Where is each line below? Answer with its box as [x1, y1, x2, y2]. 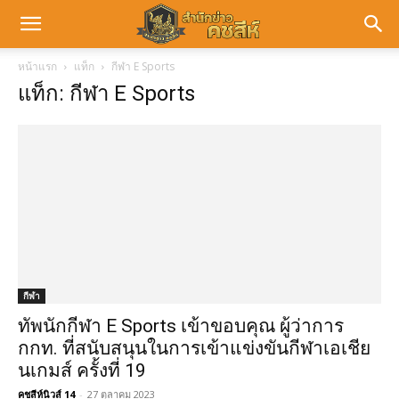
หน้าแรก [18, 59, 57, 74]
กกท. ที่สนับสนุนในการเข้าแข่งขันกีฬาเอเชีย [18, 338, 370, 360]
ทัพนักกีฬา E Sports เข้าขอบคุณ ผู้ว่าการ [18, 315, 344, 338]
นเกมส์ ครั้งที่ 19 [18, 360, 146, 382]
